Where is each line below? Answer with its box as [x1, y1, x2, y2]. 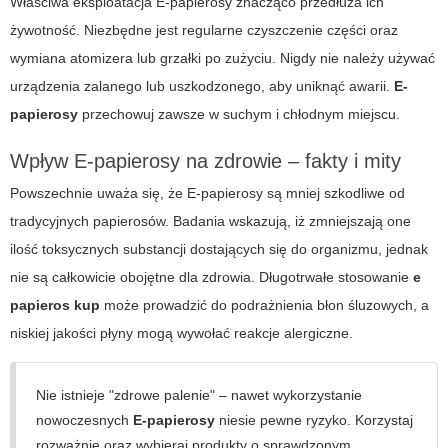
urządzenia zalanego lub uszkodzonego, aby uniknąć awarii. [10, 78, 394, 95]
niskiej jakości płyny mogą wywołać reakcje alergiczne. [10, 325, 353, 342]
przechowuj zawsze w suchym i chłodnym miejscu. [78, 106, 400, 123]
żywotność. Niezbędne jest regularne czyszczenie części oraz [10, 22, 398, 39]
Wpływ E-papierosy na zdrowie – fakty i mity [10, 150, 401, 173]
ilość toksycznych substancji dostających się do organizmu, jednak [10, 241, 428, 258]
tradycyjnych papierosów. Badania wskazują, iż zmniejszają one [10, 213, 411, 230]
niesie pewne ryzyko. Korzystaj [215, 412, 413, 429]
